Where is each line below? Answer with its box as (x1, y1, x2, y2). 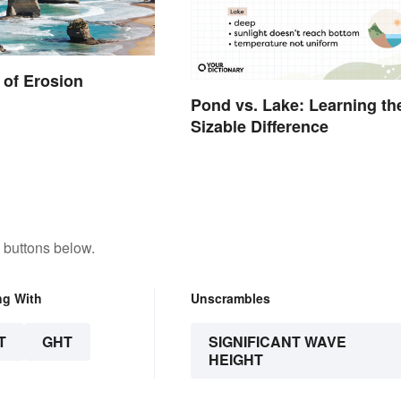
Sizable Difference (190, 114, 328, 138)
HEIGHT (208, 348, 263, 370)
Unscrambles (190, 288, 270, 307)
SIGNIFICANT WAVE (208, 330, 346, 352)
